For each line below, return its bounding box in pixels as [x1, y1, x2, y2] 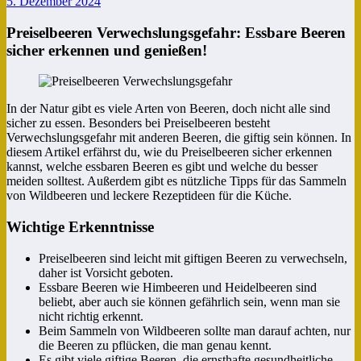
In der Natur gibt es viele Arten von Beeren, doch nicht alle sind [6, 102, 330, 116]
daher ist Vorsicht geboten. [39, 265, 173, 280]
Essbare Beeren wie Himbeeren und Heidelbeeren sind [39, 280, 317, 294]
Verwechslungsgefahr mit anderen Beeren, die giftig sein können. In [6, 131, 351, 145]
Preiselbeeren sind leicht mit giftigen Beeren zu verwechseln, [39, 251, 347, 265]
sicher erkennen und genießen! [6, 41, 207, 59]
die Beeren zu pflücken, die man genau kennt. [39, 338, 272, 352]
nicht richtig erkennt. [39, 309, 143, 323]
